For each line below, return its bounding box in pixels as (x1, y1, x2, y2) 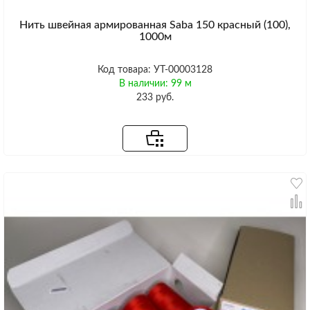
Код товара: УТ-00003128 (98, 65, 212, 75)
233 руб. (136, 93, 174, 103)
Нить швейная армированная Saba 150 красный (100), (19, 19, 291, 31)
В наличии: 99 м (118, 79, 192, 89)
